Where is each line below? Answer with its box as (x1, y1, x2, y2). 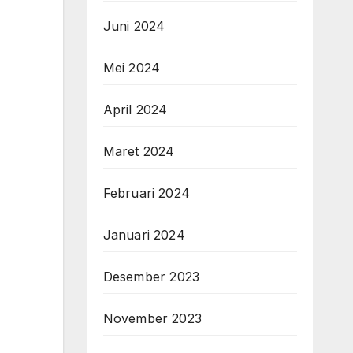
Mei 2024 (102, 60, 161, 76)
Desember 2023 (102, 269, 200, 284)
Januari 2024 (102, 227, 185, 243)
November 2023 (102, 310, 203, 326)
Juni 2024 (102, 18, 165, 34)
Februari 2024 (102, 185, 191, 201)
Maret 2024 (102, 143, 175, 159)
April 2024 (102, 102, 168, 117)
